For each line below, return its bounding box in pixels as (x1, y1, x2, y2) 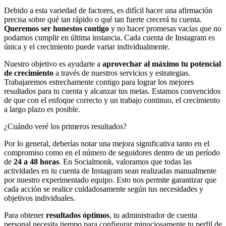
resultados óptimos (46, 210, 109, 219)
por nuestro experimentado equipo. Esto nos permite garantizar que (4, 175, 216, 184)
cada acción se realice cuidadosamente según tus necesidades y (4, 184, 203, 193)
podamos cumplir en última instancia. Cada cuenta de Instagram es (4, 33, 215, 42)
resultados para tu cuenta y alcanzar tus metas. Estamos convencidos (4, 86, 220, 95)
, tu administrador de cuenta (109, 210, 197, 219)
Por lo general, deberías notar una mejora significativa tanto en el (4, 139, 209, 148)
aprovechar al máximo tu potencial (102, 59, 221, 68)
